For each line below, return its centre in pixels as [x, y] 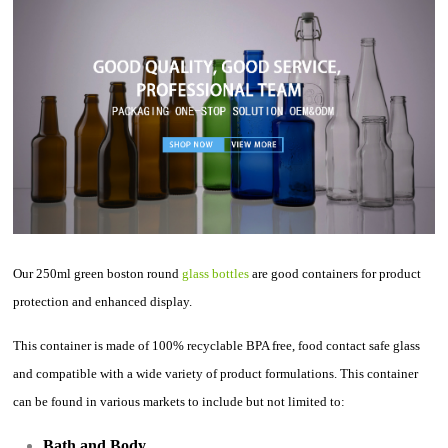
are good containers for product [335, 274]
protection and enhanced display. [103, 302]
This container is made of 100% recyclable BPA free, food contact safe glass [217, 346]
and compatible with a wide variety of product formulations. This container [216, 374]
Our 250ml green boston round [98, 274]
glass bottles [216, 274]
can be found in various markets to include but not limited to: [179, 402]
